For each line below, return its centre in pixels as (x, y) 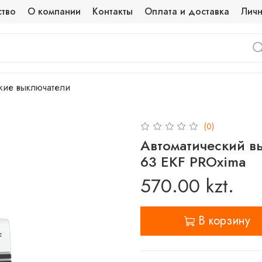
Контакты (113, 11)
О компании (54, 11)
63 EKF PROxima (193, 161)
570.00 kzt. (187, 186)
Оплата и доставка (187, 11)
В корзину (224, 220)
